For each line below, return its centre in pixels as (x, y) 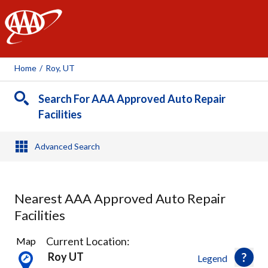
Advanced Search (67, 146)
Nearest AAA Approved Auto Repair (120, 198)
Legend (212, 258)
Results (29, 250)
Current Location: (88, 241)
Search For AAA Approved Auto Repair (132, 99)
